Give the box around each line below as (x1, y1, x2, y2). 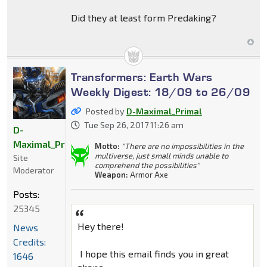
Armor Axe (128, 170, 168, 180)
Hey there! (77, 221, 124, 232)
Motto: (94, 141, 120, 151)
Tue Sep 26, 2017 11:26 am (83, 120, 184, 131)
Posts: (13, 188, 39, 200)
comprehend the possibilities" (94, 160, 200, 170)
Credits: (13, 236, 46, 248)
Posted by (85, 106, 126, 117)
